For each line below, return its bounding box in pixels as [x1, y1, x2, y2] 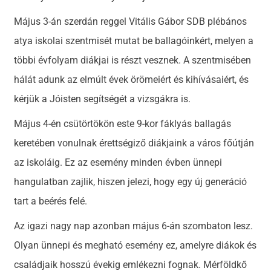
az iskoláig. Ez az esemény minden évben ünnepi [14, 157, 223, 169]
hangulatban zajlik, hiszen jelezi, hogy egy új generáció [14, 176, 247, 188]
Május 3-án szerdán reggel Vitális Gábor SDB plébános [14, 16, 247, 28]
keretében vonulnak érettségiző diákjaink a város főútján [14, 137, 255, 149]
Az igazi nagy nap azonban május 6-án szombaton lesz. [14, 220, 253, 232]
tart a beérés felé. [14, 195, 90, 207]
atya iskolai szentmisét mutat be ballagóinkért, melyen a [14, 35, 254, 47]
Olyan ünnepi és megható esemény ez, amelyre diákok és [14, 240, 257, 252]
